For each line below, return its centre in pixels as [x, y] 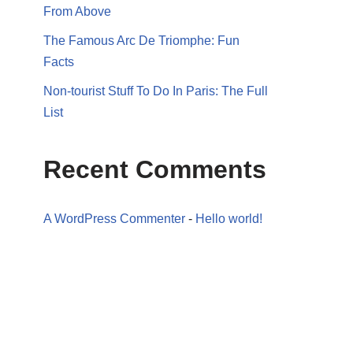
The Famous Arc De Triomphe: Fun [141, 40]
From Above [77, 11]
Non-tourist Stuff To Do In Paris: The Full [156, 91]
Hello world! [229, 218]
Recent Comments [155, 169]
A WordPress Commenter [114, 218]
